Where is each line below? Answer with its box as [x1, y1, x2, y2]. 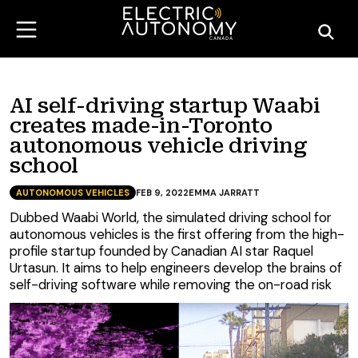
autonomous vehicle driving [10, 133, 308, 157]
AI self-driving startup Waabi [10, 93, 320, 117]
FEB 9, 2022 [136, 187, 189, 198]
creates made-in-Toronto [10, 113, 272, 137]
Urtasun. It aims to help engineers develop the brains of [10, 259, 342, 276]
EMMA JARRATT [189, 187, 260, 198]
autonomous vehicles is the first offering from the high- [10, 225, 344, 243]
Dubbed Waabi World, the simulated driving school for [10, 209, 332, 226]
